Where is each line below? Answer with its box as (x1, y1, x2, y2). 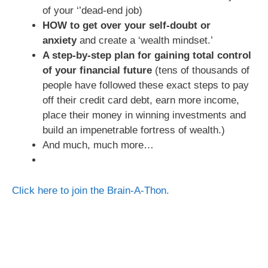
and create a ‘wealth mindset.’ (77, 35, 213, 47)
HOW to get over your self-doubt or (42, 20, 211, 32)
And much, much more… (42, 139, 154, 151)
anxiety (42, 35, 77, 47)
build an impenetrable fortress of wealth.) (42, 124, 225, 136)
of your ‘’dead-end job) (42, 5, 142, 17)
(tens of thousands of (152, 65, 249, 77)
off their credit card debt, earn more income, (42, 95, 239, 106)
